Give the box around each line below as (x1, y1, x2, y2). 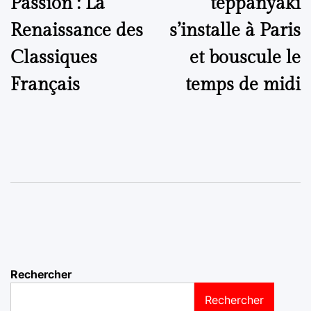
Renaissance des (10, 19, 143, 41)
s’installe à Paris (169, 19, 301, 41)
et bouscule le (190, 47, 301, 68)
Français (10, 74, 80, 95)
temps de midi (185, 74, 301, 95)
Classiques (10, 47, 97, 68)
